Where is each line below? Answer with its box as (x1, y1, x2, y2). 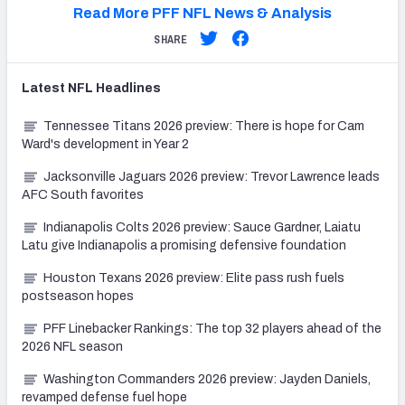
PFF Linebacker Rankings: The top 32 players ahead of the (43, 322, 381, 336)
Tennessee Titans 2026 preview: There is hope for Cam (43, 119, 364, 134)
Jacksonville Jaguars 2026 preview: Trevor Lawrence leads (43, 170, 380, 184)
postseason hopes (22, 289, 134, 304)
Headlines (93, 81, 161, 96)
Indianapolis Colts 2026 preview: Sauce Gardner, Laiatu (43, 221, 361, 235)
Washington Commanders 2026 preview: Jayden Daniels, (43, 372, 371, 387)
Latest (22, 81, 68, 96)
